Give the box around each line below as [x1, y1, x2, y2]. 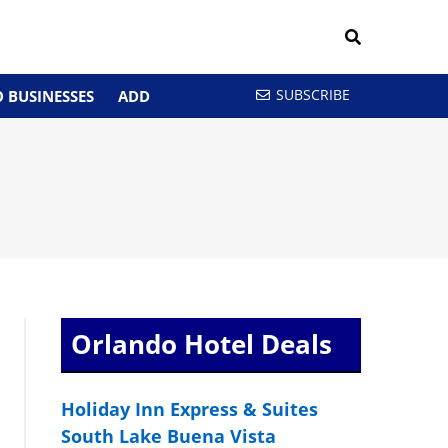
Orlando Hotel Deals [71, 326, 333, 362]
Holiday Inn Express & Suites [61, 397, 319, 421]
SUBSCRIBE [276, 85, 350, 104]
